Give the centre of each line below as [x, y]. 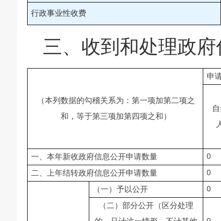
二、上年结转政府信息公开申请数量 [94, 173]
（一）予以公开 [121, 189]
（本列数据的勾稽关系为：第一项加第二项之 [116, 100]
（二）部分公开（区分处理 [146, 205]
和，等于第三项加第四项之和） [116, 116]
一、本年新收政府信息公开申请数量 [94, 157]
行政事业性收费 [59, 13]
